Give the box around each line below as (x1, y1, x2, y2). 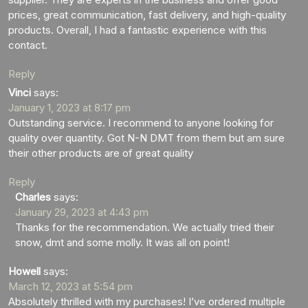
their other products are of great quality (8, 146, 193, 159)
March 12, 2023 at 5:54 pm (8, 279, 133, 293)
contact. (8, 38, 47, 52)
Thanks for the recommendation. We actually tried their (15, 220, 274, 234)
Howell (8, 264, 41, 278)
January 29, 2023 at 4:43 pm (15, 205, 148, 219)
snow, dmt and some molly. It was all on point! (15, 235, 230, 249)
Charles (15, 190, 51, 203)
